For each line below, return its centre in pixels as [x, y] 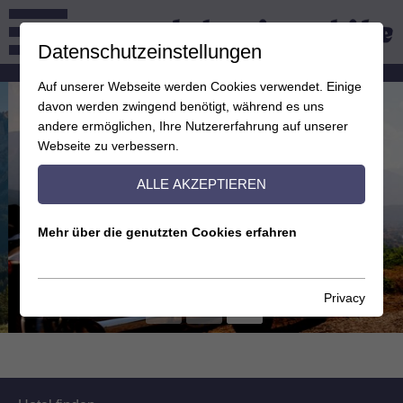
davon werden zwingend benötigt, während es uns [181, 106]
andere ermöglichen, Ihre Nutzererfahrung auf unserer [193, 126]
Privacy [344, 298]
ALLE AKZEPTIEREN [201, 184]
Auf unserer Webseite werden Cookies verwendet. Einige [200, 86]
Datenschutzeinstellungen [150, 52]
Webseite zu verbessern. [109, 146]
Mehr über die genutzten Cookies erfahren [168, 232]
